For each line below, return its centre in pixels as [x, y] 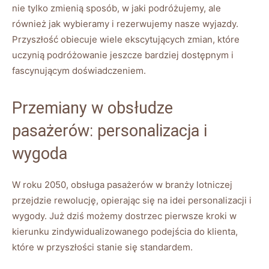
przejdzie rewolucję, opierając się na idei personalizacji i [132, 201]
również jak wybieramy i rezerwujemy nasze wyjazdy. [125, 24]
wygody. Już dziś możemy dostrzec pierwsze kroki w [124, 216]
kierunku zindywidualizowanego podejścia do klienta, [125, 232]
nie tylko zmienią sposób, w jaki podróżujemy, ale [116, 8]
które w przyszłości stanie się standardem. [102, 247]
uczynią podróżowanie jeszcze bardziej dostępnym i [123, 55]
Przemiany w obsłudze [92, 108]
